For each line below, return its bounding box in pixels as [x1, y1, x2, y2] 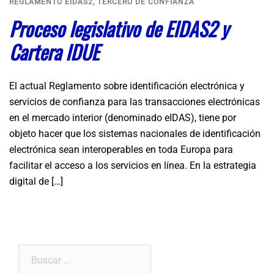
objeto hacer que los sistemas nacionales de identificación [9, 128, 261, 140]
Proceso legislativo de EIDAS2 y [9, 14, 229, 43]
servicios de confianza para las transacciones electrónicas [9, 96, 260, 108]
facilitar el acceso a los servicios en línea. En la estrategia [9, 160, 256, 172]
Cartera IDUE [9, 37, 99, 67]
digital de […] [9, 176, 63, 188]
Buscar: [18, 246, 50, 258]
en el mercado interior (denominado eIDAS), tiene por [9, 112, 236, 124]
